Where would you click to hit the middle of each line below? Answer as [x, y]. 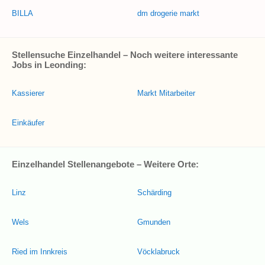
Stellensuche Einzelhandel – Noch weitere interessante [125, 55]
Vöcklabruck [159, 252]
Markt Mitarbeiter [166, 93]
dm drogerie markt [168, 13]
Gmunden [154, 222]
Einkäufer [28, 123]
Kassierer [28, 93]
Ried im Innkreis [40, 252]
